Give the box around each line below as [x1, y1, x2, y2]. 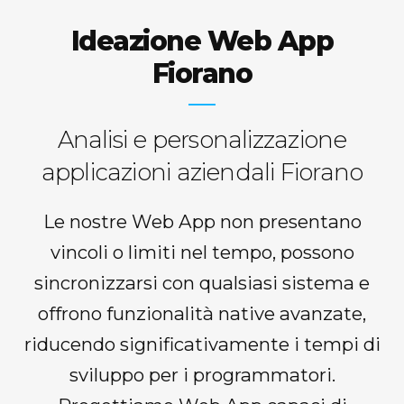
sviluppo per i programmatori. [69, 363, 335, 387]
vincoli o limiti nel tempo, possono [50, 241, 354, 264]
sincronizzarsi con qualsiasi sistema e [34, 271, 370, 295]
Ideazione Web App [70, 24, 334, 59]
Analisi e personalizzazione [57, 125, 347, 155]
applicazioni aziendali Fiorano [41, 158, 363, 188]
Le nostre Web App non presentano [42, 210, 362, 234]
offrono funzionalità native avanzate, [38, 302, 366, 326]
